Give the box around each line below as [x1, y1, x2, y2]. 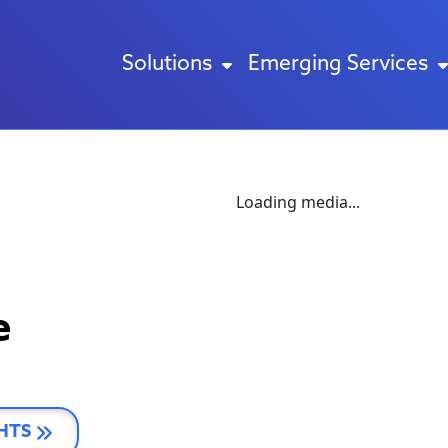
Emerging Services [248, 54, 428, 75]
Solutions [122, 54, 212, 75]
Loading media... [236, 191, 360, 213]
